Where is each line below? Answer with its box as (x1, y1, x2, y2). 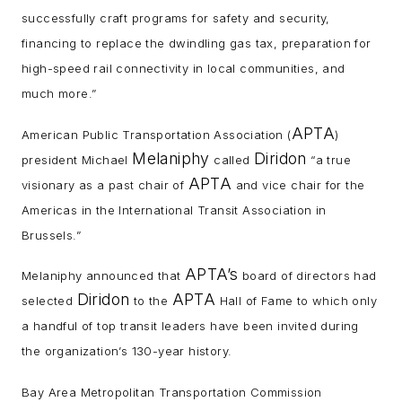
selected (22, 293, 77, 309)
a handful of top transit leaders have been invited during (22, 319, 359, 334)
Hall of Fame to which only (215, 293, 378, 309)
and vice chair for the (232, 177, 365, 192)
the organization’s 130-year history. (22, 344, 240, 359)
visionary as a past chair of (22, 177, 188, 192)
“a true (306, 152, 352, 167)
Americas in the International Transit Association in (22, 202, 327, 217)
